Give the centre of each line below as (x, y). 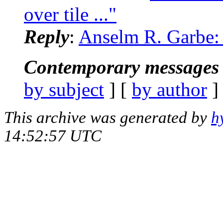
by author (169, 89)
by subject (64, 89)
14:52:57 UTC (53, 136)
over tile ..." (70, 14)
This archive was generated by (108, 117)
